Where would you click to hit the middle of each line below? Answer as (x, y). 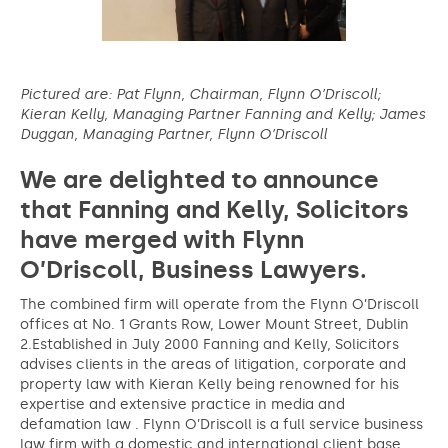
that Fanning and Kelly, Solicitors (214, 209)
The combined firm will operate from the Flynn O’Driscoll (219, 304)
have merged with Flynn (162, 239)
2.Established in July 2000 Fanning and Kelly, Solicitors (209, 344)
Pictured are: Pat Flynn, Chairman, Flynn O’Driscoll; (200, 94)
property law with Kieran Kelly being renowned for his (209, 384)
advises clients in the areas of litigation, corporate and (213, 364)
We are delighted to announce (199, 179)
